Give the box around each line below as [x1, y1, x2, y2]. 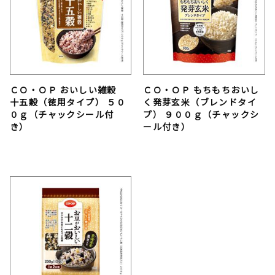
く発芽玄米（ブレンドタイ [143, 95, 257, 108]
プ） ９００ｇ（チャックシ [143, 107, 260, 120]
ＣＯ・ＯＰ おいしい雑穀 [10, 83, 126, 96]
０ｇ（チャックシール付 [10, 107, 114, 120]
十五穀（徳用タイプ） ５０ [10, 95, 126, 108]
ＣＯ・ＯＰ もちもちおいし [143, 83, 260, 96]
